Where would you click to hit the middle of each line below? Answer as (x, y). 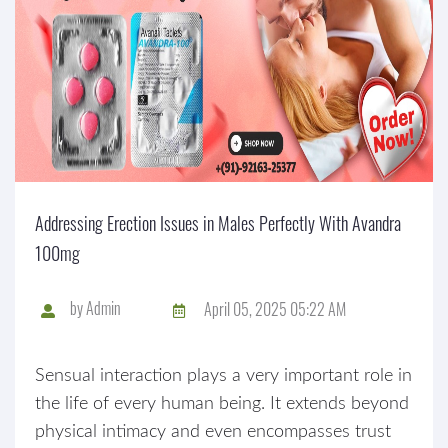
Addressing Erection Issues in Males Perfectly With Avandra (218, 223)
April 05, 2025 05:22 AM (275, 308)
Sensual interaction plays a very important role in (223, 376)
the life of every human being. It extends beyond (222, 404)
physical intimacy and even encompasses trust (213, 432)
